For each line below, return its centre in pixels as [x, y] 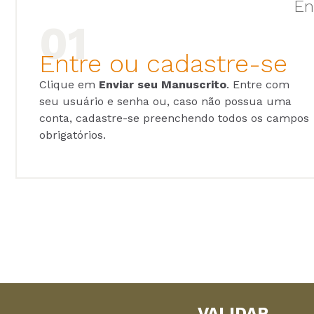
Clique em [69, 84]
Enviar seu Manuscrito [163, 84]
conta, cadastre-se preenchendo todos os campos [174, 118]
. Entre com [258, 84]
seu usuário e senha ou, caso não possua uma [165, 101]
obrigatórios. [73, 135]
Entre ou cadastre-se [167, 63]
